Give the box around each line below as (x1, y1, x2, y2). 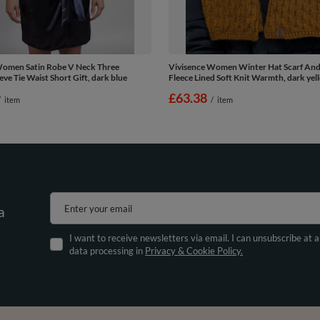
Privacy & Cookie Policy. (145, 245, 244, 257)
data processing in (69, 245, 146, 257)
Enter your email (64, 203, 133, 215)
